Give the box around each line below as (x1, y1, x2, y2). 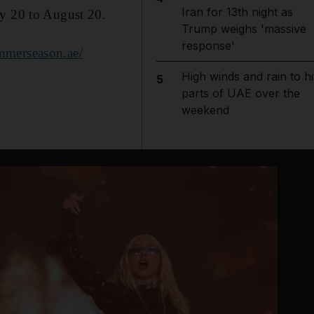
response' (181, 39, 235, 53)
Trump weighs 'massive (181, 22, 306, 36)
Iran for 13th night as (181, 5, 293, 19)
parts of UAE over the (181, 86, 300, 100)
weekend (181, 103, 229, 117)
